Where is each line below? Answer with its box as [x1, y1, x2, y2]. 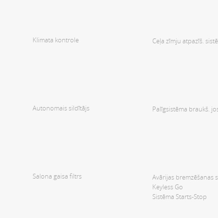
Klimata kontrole [33, 35, 79, 44]
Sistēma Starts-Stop [152, 192, 207, 201]
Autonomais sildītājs [33, 103, 90, 112]
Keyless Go [152, 182, 183, 192]
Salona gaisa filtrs [33, 171, 82, 181]
